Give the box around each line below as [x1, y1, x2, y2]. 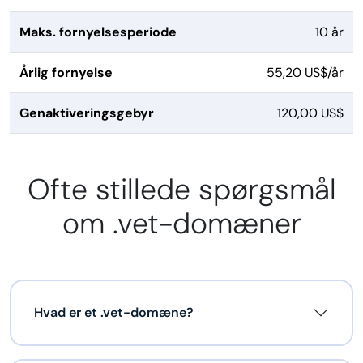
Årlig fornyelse [19, 64, 113, 82]
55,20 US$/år [267, 64, 344, 82]
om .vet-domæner [62, 205, 301, 243]
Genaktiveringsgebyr [19, 105, 154, 122]
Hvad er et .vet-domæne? [34, 304, 194, 322]
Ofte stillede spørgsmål [27, 171, 336, 209]
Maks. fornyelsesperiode [19, 23, 177, 41]
